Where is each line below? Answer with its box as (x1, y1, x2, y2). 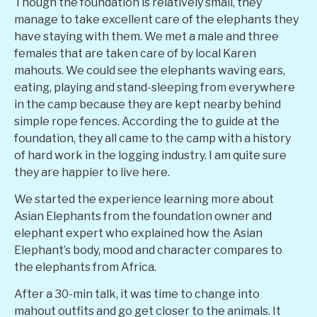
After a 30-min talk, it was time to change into (14, 287, 260, 301)
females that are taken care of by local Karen (14, 46, 256, 60)
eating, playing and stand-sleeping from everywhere (14, 80, 295, 94)
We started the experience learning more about (14, 192, 274, 206)
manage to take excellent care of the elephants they (14, 12, 299, 26)
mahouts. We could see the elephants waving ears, (14, 63, 285, 77)
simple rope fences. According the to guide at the (14, 114, 279, 128)
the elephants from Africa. (14, 260, 156, 274)
